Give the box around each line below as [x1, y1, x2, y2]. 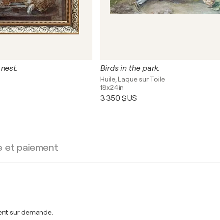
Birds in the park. [100, 64, 161, 73]
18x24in [100, 83, 124, 91]
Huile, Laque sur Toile [100, 75, 165, 83]
